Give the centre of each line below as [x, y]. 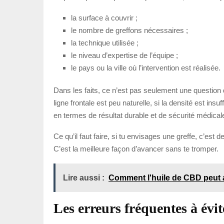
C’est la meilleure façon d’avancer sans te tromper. [136, 148]
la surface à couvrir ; [104, 17]
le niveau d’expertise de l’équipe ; [124, 55]
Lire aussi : [84, 177]
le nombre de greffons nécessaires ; [129, 30]
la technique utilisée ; [105, 42]
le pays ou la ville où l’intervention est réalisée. [146, 67]
